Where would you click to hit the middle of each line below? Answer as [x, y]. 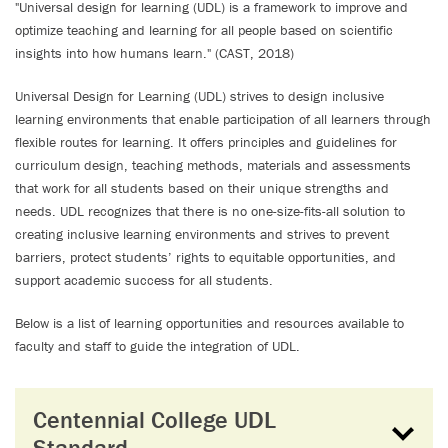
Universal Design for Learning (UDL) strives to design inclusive [199, 96]
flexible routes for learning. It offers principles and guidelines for [206, 142]
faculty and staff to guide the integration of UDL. [157, 346]
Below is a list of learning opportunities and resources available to [209, 323]
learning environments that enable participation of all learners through [223, 119]
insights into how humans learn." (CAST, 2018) [154, 53]
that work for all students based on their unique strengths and [202, 188]
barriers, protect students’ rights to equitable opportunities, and [205, 257]
